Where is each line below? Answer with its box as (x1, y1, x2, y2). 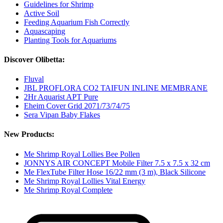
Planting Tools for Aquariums (24, 35, 116, 44)
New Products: (4, 130, 54, 139)
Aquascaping (24, 26, 65, 35)
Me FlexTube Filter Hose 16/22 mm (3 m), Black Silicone (24, 167, 206, 176)
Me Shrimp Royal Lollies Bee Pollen (24, 149, 140, 158)
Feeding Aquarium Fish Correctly (24, 17, 129, 26)
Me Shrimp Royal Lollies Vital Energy (24, 176, 145, 185)
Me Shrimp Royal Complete (24, 185, 112, 194)
